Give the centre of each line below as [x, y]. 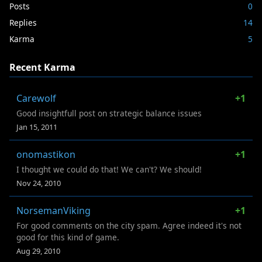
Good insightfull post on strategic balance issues [109, 113]
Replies [23, 22]
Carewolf [36, 98]
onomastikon [46, 154]
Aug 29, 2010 [38, 251]
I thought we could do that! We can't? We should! [109, 169]
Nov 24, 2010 [39, 183]
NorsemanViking [54, 210]
